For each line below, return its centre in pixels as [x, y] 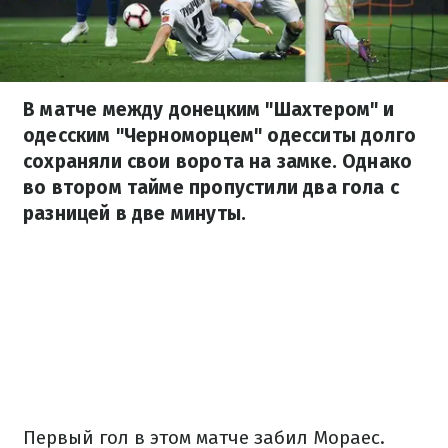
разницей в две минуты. [135, 213]
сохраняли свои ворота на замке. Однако [218, 161]
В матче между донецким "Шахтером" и [209, 109]
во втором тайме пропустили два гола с [211, 187]
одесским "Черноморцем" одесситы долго [220, 135]
